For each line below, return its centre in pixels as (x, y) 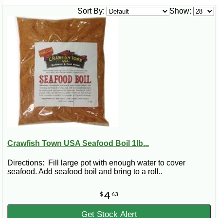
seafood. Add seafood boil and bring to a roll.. (85, 171)
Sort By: (91, 11)
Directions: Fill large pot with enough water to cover (96, 163)
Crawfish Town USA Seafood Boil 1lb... (78, 144)
